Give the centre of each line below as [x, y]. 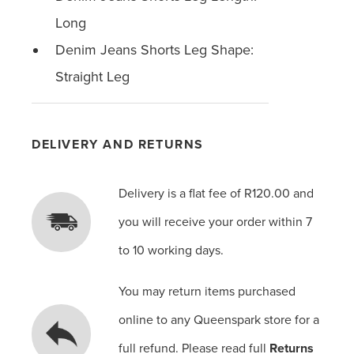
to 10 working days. [171, 250]
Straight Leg [92, 77]
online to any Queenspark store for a [219, 320]
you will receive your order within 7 [216, 222]
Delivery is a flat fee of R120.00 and [217, 194]
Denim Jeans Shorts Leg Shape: [154, 50]
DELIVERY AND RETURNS [118, 145]
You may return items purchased [207, 292]
